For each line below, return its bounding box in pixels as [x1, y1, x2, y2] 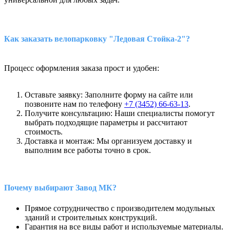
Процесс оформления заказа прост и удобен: [4, 63, 159, 72]
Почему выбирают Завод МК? [4, 183, 117, 193]
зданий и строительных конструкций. [25, 213, 157, 222]
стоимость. [25, 127, 63, 136]
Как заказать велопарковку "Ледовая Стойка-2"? [4, 34, 190, 43]
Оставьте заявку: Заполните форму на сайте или [25, 90, 193, 99]
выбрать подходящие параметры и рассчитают [25, 118, 187, 127]
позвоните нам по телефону [25, 99, 124, 108]
